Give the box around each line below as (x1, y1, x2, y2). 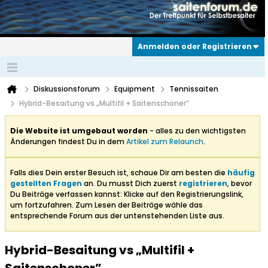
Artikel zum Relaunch (126, 136, 203, 147)
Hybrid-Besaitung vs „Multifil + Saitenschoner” (19, 98, 189, 109)
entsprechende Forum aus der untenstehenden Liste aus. (10, 211, 224, 221)
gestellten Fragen (10, 178, 82, 189)
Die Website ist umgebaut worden (10, 126, 148, 136)
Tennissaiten (169, 84, 218, 95)
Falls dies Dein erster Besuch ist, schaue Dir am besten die (10, 167, 227, 178)
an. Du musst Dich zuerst (82, 178, 179, 189)
